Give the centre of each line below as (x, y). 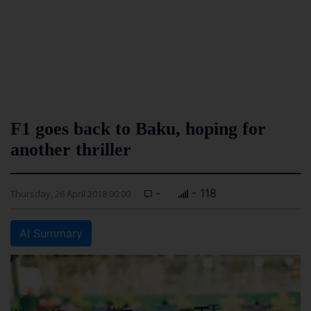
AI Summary (51, 233)
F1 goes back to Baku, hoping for (138, 129)
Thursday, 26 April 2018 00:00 (70, 194)
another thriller (71, 150)
